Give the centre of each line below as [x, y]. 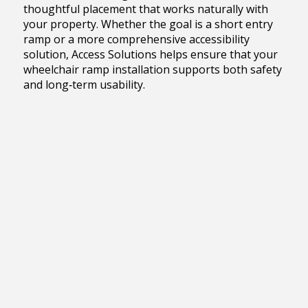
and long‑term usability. [84, 84]
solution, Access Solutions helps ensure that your [150, 54]
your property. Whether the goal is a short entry [148, 24]
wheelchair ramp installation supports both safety [152, 69]
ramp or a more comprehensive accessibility [136, 39]
